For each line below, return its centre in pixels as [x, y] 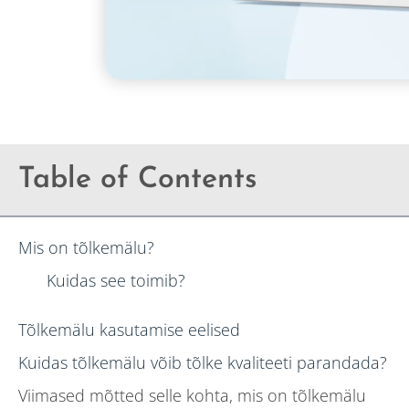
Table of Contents [138, 179]
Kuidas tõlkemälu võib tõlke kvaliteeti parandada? [203, 362]
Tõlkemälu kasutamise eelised [129, 329]
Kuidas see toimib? [115, 280]
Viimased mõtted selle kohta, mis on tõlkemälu [192, 395]
